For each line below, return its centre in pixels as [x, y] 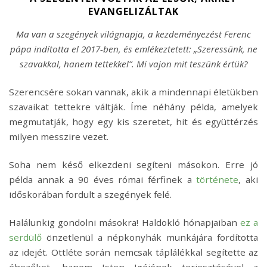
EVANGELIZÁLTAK [133, 12]
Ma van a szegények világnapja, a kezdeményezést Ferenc [133, 34]
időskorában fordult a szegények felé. [90, 195]
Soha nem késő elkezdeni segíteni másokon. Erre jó [133, 165]
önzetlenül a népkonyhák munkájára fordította [150, 237]
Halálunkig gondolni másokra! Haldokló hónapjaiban [125, 223]
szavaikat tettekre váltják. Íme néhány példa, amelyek [133, 107]
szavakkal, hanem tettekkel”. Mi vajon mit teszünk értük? [133, 64]
